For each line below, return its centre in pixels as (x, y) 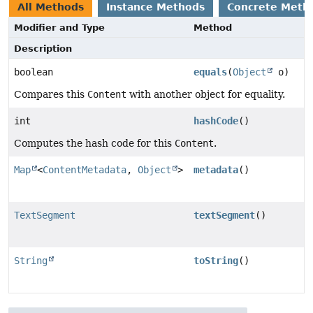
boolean (34, 72)
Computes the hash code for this (94, 144)
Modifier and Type (59, 28)
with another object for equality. (206, 95)
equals (210, 72)
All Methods (51, 7)
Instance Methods (155, 7)
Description (43, 49)
